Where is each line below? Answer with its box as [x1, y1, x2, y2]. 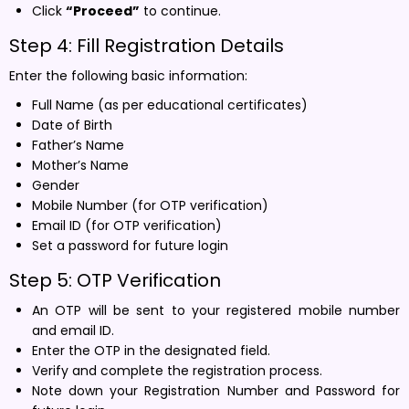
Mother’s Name [32, 155, 129, 174]
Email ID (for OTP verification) [32, 215, 222, 235]
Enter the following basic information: [9, 66, 247, 85]
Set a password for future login [32, 236, 228, 255]
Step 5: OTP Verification [9, 267, 221, 293]
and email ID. [32, 320, 114, 340]
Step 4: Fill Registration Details [9, 32, 284, 58]
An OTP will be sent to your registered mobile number [32, 300, 400, 320]
